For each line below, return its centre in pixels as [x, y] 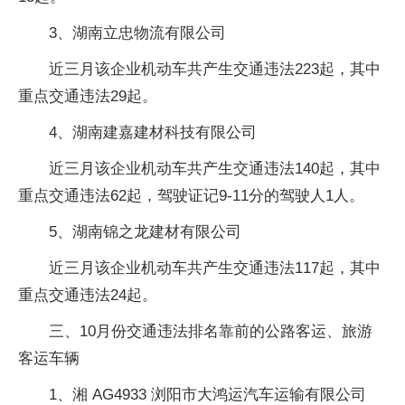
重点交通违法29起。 [88, 96]
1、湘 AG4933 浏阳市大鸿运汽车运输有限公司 [207, 394]
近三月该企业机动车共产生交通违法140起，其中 [215, 168]
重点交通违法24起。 [88, 295]
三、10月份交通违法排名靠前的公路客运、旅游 [211, 331]
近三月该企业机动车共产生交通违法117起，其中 [215, 268]
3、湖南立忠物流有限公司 [137, 33]
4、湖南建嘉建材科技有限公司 [153, 132]
